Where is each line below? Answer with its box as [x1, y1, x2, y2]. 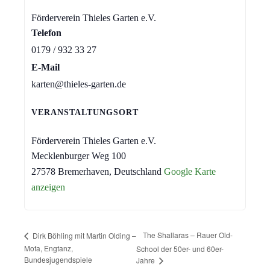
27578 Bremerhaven [31, 166, 109, 177]
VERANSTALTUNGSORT [31, 107, 139, 117]
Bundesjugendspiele [24, 254, 92, 265]
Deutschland [113, 166, 162, 177]
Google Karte [163, 166, 216, 177]
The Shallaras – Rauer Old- [143, 230, 233, 240]
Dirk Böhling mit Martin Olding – [31, 230, 136, 240]
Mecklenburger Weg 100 [31, 150, 126, 161]
